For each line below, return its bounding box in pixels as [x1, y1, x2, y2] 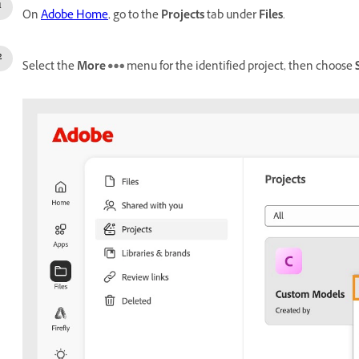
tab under [204, 6, 259, 26]
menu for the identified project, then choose [124, 58, 355, 77]
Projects [161, 6, 204, 26]
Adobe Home [41, 6, 108, 26]
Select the [22, 58, 77, 77]
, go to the [108, 6, 161, 26]
